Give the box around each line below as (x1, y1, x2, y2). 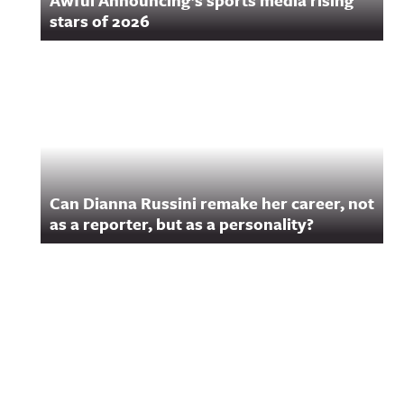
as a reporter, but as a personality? (50, 212, 314, 235)
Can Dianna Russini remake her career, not (50, 191, 374, 215)
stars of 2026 (50, 9, 150, 32)
